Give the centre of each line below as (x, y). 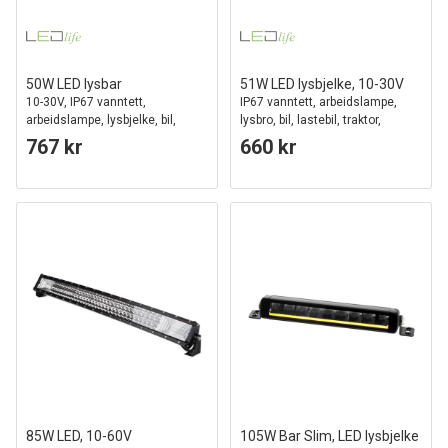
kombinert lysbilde (76, 156)
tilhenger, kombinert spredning (323, 138)
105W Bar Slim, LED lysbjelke (329, 436)
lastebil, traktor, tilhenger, (95, 138)
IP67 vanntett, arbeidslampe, (318, 102)
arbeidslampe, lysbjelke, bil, (101, 120)
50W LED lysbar (74, 84)
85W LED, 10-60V (79, 436)
